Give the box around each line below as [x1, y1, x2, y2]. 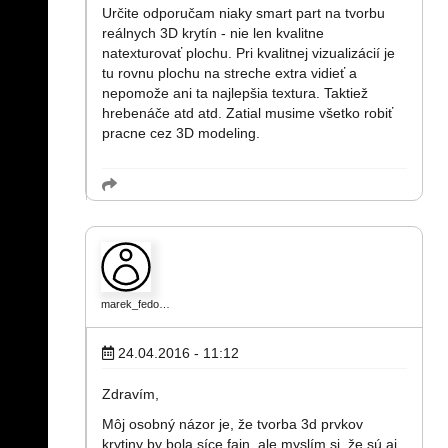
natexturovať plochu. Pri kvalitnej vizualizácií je [102, 45, 395, 61]
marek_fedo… [101, 298, 170, 310]
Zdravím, [102, 386, 159, 402]
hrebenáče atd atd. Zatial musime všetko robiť [102, 105, 393, 121]
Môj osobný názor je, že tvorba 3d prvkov [102, 416, 363, 432]
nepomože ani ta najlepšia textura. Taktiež [102, 85, 368, 101]
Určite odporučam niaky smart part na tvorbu [102, 5, 385, 21]
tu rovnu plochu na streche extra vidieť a [102, 65, 357, 81]
